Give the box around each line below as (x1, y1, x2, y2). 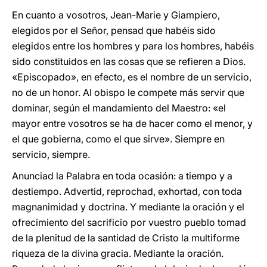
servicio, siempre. (12, 148, 90, 160)
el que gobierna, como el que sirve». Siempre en (12, 133, 225, 145)
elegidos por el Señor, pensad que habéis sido (12, 24, 216, 36)
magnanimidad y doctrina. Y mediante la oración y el (12, 201, 244, 213)
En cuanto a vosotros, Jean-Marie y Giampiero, (12, 9, 220, 21)
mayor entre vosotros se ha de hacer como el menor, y (12, 117, 253, 129)
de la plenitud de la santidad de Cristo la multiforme (12, 232, 240, 244)
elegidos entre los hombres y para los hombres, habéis (12, 40, 254, 52)
